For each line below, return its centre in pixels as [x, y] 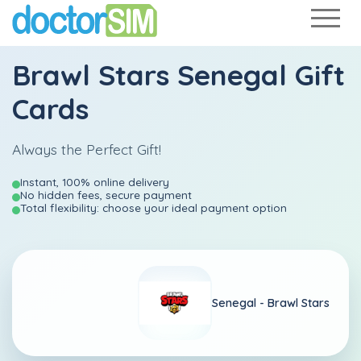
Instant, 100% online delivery [95, 182]
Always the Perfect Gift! [87, 149]
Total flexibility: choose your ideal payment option [154, 207]
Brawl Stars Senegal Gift [178, 75]
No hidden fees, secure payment [106, 195]
